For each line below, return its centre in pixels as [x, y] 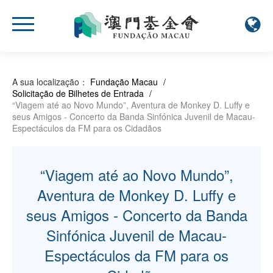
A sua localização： [50, 81]
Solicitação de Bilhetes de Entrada [78, 93]
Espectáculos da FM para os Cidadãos [87, 128]
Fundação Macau [124, 81]
